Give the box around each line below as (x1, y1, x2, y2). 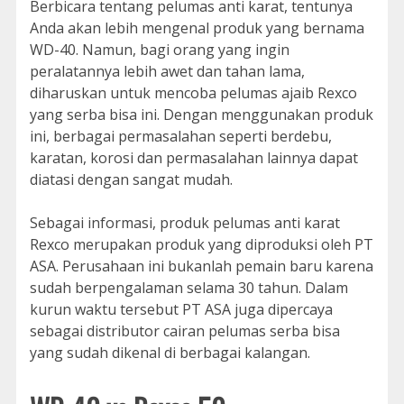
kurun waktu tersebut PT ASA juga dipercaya (29, 298, 333, 319)
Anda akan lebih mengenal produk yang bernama (29, 17, 364, 38)
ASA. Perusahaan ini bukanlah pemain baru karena (29, 255, 373, 276)
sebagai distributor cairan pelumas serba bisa (29, 320, 340, 341)
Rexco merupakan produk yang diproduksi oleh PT (29, 234, 373, 254)
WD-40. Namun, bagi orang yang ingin (29, 39, 289, 60)
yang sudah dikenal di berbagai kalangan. (29, 342, 310, 363)
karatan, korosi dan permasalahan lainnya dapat (29, 147, 358, 168)
